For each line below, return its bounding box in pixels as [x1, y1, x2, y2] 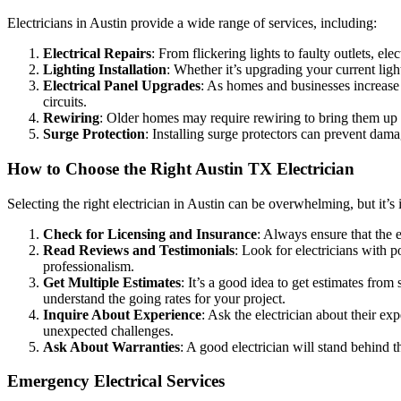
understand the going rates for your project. [43, 290, 286, 306]
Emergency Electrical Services [7, 371, 225, 391]
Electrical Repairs [43, 46, 151, 62]
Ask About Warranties [43, 338, 180, 354]
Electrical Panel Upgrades [43, 78, 200, 94]
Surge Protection [43, 126, 145, 142]
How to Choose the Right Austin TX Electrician [7, 158, 354, 178]
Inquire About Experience [43, 306, 201, 322]
